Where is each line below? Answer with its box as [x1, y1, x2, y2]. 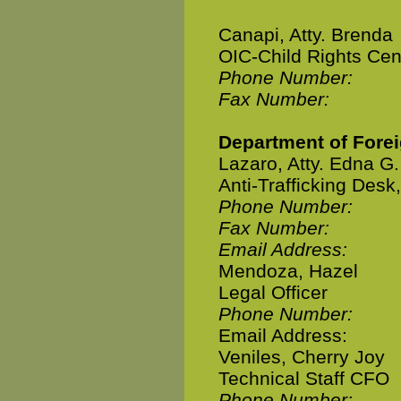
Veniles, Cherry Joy [218, 346, 385, 367]
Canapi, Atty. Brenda [218, 24, 393, 45]
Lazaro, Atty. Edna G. [218, 153, 399, 174]
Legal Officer [218, 282, 328, 303]
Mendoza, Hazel [218, 260, 358, 281]
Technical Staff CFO [218, 368, 389, 388]
